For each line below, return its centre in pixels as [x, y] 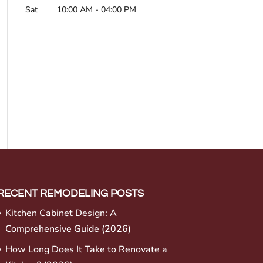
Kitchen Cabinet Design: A [61, 213]
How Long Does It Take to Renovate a [86, 249]
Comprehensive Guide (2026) [68, 229]
